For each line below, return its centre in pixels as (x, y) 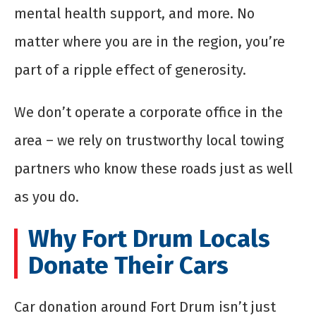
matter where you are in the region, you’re (150, 42)
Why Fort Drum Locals (149, 239)
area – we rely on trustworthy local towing (149, 141)
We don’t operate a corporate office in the (148, 113)
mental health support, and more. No (134, 14)
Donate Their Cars (128, 266)
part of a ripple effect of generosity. (130, 70)
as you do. (47, 197)
